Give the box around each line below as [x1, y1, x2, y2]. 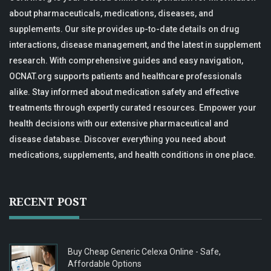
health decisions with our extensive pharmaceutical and [9, 119, 229, 129]
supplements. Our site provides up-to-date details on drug [9, 24, 240, 34]
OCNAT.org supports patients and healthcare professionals [9, 71, 242, 82]
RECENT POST [9, 194, 87, 209]
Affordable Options [68, 259, 142, 269]
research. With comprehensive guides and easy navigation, [9, 56, 243, 66]
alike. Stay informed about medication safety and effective [9, 87, 239, 97]
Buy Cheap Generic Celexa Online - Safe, [68, 247, 221, 257]
